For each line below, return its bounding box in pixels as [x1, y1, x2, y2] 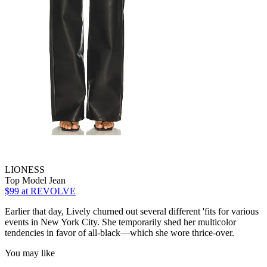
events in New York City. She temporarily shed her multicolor [5, 216, 236, 227]
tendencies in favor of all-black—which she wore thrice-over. [5, 227, 234, 238]
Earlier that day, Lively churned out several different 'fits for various [5, 206, 259, 216]
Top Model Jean [5, 175, 66, 185]
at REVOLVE [19, 185, 76, 196]
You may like [5, 247, 55, 258]
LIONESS [5, 164, 45, 175]
